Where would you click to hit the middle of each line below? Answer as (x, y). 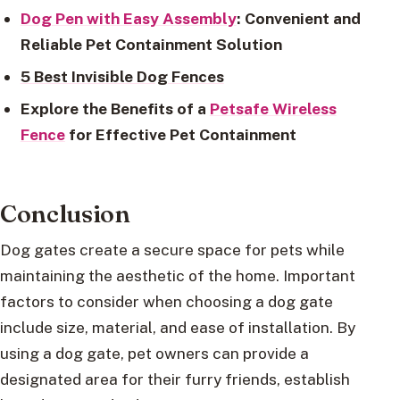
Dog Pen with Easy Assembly (128, 19)
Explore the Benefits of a (115, 109)
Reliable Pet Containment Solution (151, 45)
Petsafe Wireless (273, 109)
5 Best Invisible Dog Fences (122, 77)
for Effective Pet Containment (180, 135)
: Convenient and (298, 19)
